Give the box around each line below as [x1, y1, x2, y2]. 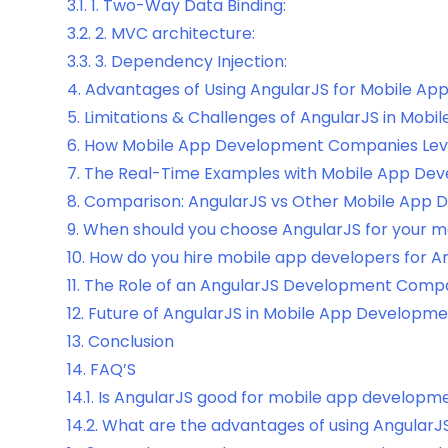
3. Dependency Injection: [95, 50, 287, 74]
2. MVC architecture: [95, 22, 255, 46]
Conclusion [88, 330, 174, 354]
